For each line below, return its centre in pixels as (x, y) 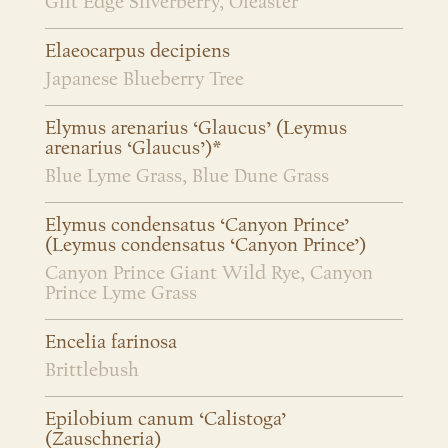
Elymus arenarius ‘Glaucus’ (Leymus (196, 128)
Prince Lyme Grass (121, 293)
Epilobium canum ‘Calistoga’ (165, 419)
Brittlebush (92, 370)
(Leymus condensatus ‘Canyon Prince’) (205, 245)
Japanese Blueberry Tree (144, 79)
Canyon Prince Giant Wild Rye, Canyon (209, 273)
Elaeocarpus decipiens (137, 51)
